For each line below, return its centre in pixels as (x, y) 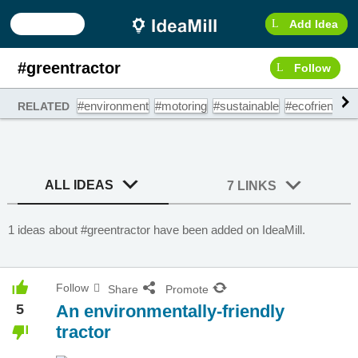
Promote (187, 289)
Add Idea (313, 24)
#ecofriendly (317, 106)
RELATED (44, 106)
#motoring (181, 106)
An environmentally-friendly (170, 311)
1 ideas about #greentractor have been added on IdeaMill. (157, 230)
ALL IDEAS (80, 185)
